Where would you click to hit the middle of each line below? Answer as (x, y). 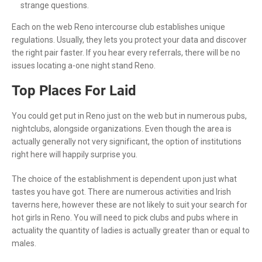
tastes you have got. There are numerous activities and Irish (121, 192)
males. (24, 243)
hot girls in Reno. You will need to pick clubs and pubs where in (125, 217)
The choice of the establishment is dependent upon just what (124, 179)
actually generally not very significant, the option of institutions (127, 141)
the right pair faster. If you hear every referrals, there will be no (126, 52)
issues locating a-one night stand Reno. (84, 65)
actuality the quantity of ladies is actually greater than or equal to (131, 230)
